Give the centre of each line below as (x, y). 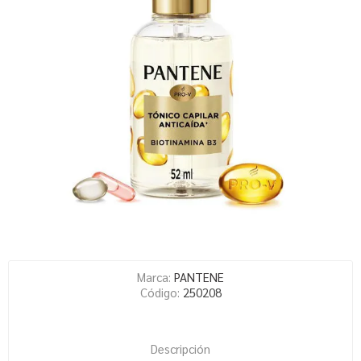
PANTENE (199, 277)
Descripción (180, 349)
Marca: (154, 277)
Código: (160, 292)
